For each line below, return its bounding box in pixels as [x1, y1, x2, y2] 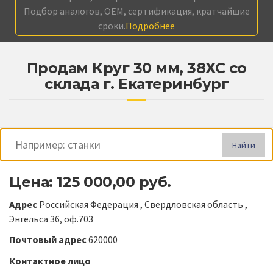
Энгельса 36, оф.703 [9, 212, 93, 225]
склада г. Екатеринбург [44, 75, 229, 93]
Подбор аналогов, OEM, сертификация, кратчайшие [23, 5, 250, 18]
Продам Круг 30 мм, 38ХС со [26, 59, 247, 77]
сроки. [98, 19, 126, 32]
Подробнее [126, 19, 175, 32]
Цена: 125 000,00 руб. [9, 173, 171, 191]
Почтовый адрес [9, 233, 88, 246]
